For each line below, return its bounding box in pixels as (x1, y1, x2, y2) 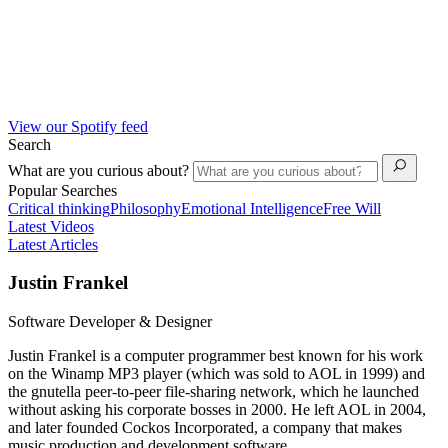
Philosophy (110, 199, 181, 217)
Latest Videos (8, 217, 94, 235)
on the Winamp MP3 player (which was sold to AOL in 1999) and (8, 364, 425, 382)
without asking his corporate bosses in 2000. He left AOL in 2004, (8, 400, 426, 418)
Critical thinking (8, 199, 110, 217)
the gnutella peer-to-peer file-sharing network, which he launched (8, 382, 419, 400)
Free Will (323, 199, 381, 217)
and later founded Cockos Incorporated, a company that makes (8, 418, 402, 436)
